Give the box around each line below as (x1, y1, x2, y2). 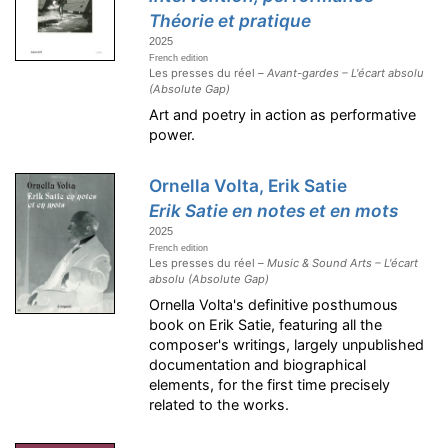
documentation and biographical (149, 356, 367, 373)
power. (149, 126, 196, 143)
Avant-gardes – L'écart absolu (267, 66, 425, 80)
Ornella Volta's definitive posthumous (149, 296, 399, 313)
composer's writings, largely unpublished (149, 336, 425, 353)
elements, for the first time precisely (149, 376, 391, 393)
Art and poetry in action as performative (149, 106, 417, 123)
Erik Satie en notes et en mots (149, 200, 399, 221)
